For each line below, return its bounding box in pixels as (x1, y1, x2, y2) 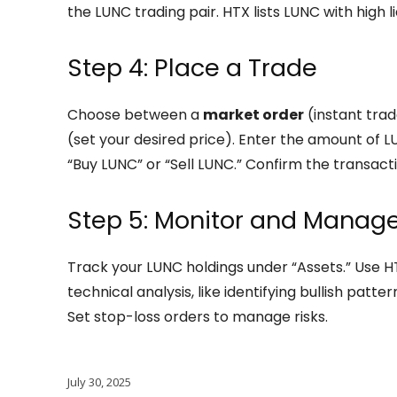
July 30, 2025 (67, 373, 131, 390)
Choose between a (67, 105, 203, 125)
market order (203, 105, 304, 125)
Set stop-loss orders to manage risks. (67, 307, 328, 327)
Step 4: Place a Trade (67, 51, 317, 84)
